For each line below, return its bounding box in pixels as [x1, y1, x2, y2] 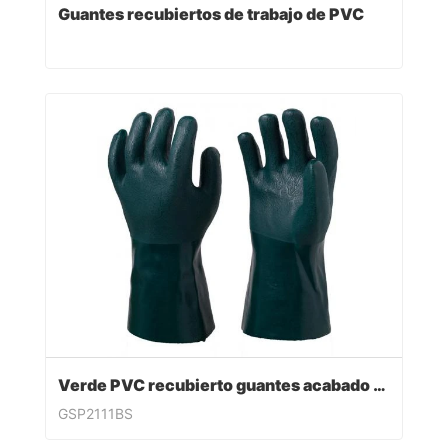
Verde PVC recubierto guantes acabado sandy [373, 374, 386, 395]
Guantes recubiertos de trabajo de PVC [58, 3, 364, 24]
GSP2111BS [58, 404, 133, 422]
